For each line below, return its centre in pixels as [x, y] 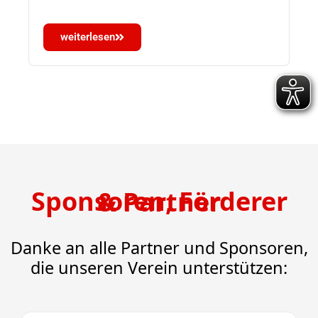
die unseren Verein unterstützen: [159, 267]
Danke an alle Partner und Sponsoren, [159, 247]
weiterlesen [88, 37]
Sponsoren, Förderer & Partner [159, 202]
